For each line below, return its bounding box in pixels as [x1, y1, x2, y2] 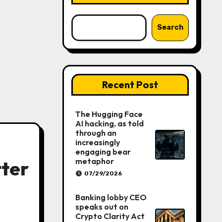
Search [157, 23, 183, 32]
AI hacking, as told [75, 118, 144, 128]
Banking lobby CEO [75, 192, 147, 202]
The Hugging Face [75, 109, 143, 119]
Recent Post [102, 78, 158, 91]
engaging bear [75, 147, 131, 157]
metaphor [75, 156, 114, 166]
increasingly [75, 137, 120, 147]
